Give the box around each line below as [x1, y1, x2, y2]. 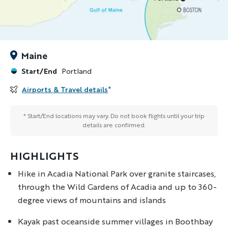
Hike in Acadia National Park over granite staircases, [18, 167, 216, 180]
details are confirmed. [82, 121, 146, 130]
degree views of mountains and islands [18, 194, 166, 206]
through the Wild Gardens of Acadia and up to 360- [18, 181, 217, 193]
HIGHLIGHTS [10, 149, 78, 164]
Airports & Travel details [22, 84, 108, 95]
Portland [60, 66, 92, 76]
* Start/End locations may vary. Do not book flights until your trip [23, 111, 205, 121]
